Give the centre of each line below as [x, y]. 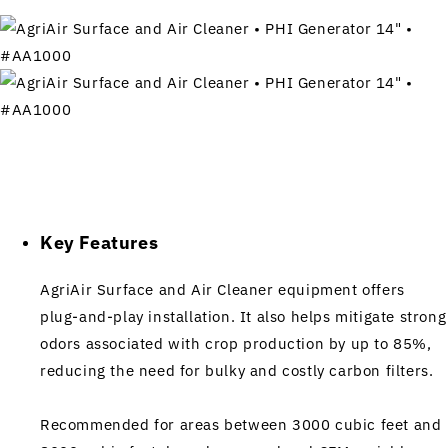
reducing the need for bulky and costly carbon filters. [237, 370]
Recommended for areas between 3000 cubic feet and [241, 424]
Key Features [99, 243]
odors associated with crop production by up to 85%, [236, 343]
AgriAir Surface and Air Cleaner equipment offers [222, 289]
